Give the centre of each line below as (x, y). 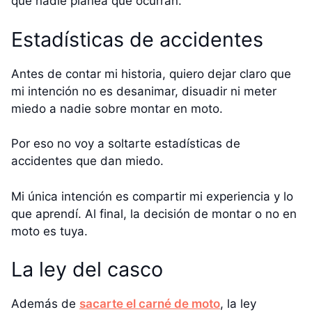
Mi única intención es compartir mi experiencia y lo (152, 196)
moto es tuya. (49, 231)
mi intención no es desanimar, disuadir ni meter (144, 91)
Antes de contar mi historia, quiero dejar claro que (151, 73)
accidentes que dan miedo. (87, 161)
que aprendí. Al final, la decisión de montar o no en (154, 213)
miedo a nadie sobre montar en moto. (117, 108)
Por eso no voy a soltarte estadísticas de (126, 144)
